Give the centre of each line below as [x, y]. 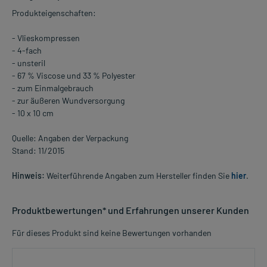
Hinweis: [28, 176]
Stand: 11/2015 [38, 151]
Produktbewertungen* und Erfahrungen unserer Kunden [131, 210]
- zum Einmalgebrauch [53, 88]
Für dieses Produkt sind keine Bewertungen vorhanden [112, 233]
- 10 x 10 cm [33, 113]
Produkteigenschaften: [54, 13]
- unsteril [29, 63]
